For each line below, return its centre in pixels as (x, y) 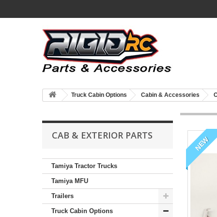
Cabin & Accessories (170, 95)
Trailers (62, 196)
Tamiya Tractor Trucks (84, 166)
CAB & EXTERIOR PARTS (102, 135)
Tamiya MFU (70, 181)
